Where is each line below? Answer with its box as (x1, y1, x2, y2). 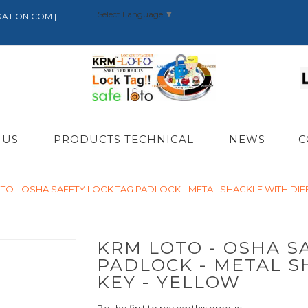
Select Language (97, 8, 163, 19)
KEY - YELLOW (96, 272, 241, 292)
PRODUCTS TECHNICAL (53, 133, 194, 146)
